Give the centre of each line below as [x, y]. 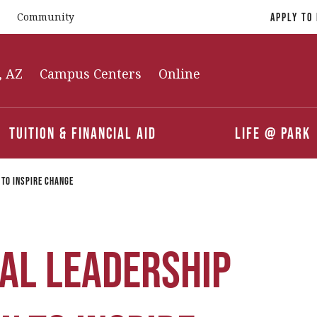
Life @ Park [272, 133]
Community [46, 17]
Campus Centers [91, 74]
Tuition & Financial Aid [83, 133]
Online [179, 74]
